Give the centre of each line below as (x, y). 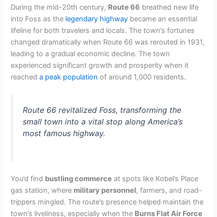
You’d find (28, 178)
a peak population (69, 77)
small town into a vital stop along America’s (103, 121)
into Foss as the (38, 19)
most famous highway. (64, 133)
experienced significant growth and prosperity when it (100, 65)
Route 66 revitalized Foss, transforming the (102, 110)
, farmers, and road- (169, 190)
